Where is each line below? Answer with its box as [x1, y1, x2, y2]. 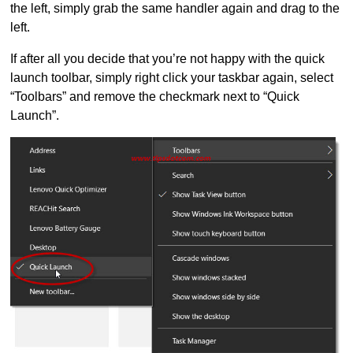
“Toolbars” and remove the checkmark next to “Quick [10, 90, 300, 104]
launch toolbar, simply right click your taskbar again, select [10, 71, 334, 85]
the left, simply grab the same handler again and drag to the [10, 2, 340, 16]
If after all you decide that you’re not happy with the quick [10, 52, 325, 66]
